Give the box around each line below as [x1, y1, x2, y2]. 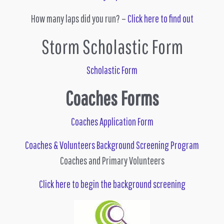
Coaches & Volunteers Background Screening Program [25, 138, 199, 151]
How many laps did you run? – [30, 12, 127, 24]
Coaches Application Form [70, 115, 153, 127]
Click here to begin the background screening [38, 177, 185, 190]
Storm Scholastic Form [41, 34, 183, 58]
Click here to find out [127, 12, 193, 24]
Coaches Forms [65, 86, 159, 109]
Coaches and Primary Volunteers [59, 154, 164, 166]
